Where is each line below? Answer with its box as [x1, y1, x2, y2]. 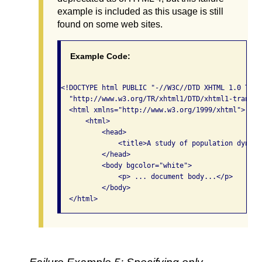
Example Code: [70, 51, 130, 61]
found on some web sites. [57, 19, 163, 29]
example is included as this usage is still [57, 6, 223, 16]
